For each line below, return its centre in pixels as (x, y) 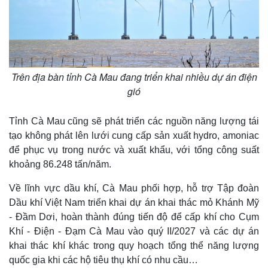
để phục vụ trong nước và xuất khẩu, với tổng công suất (134, 150)
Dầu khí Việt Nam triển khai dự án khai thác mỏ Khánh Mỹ (134, 202)
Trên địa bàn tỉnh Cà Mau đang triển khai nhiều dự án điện (134, 77)
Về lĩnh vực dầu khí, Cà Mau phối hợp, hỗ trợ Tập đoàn (134, 188)
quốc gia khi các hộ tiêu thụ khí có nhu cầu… (103, 260)
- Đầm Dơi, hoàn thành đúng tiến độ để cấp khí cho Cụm (134, 217)
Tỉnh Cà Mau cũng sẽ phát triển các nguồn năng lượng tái (134, 121)
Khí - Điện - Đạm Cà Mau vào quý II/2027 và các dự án (134, 231)
